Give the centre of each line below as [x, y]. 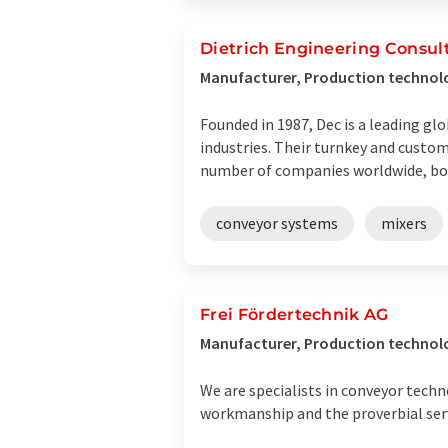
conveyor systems [277, 223]
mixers [404, 223]
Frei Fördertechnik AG [294, 314]
